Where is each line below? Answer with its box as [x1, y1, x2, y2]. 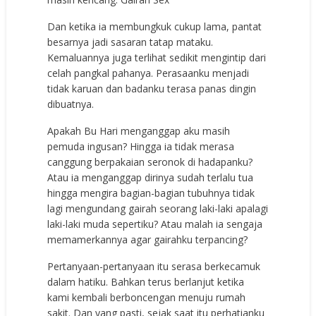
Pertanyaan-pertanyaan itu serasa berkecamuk [47, 259, 261, 273]
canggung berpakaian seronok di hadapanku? [47, 154, 253, 169]
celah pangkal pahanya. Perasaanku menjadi [47, 66, 250, 80]
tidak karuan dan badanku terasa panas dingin [47, 81, 257, 95]
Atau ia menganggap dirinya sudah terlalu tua [47, 170, 254, 184]
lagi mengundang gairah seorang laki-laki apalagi [47, 201, 269, 215]
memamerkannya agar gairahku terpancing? [47, 232, 248, 246]
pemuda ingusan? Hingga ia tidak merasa [47, 139, 235, 153]
